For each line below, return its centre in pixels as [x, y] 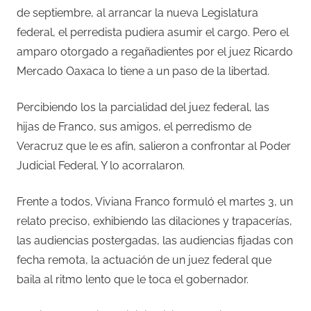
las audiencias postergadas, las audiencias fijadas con [155, 240]
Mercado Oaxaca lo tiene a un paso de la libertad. [143, 71]
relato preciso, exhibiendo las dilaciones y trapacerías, [154, 221]
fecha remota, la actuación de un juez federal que [144, 260]
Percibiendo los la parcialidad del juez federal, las [143, 107]
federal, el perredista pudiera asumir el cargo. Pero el [153, 32]
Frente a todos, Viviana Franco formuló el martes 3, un [155, 201]
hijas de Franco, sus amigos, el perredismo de [134, 126]
